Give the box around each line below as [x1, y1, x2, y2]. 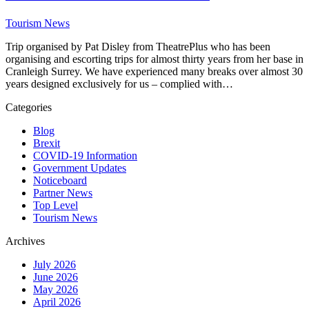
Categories [6, 101, 52, 114]
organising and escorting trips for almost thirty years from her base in [6, 53, 303, 66]
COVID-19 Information [33, 150, 137, 162]
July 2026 [33, 259, 76, 271]
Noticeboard [33, 175, 87, 187]
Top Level [33, 199, 78, 212]
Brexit [33, 137, 60, 150]
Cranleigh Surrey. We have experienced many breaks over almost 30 [6, 66, 303, 78]
